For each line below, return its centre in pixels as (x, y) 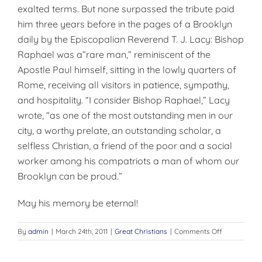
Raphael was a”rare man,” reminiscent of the (114, 54)
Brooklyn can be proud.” (70, 176)
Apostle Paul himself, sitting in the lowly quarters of (127, 70)
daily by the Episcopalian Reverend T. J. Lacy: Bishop (131, 39)
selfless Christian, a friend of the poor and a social (125, 146)
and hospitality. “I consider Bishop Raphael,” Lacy (124, 100)
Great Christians (141, 231)
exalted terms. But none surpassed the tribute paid (126, 9)
